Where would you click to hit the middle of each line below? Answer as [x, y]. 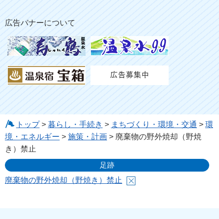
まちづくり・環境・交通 [154, 125]
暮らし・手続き [75, 125]
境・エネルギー [32, 137]
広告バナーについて [40, 23]
